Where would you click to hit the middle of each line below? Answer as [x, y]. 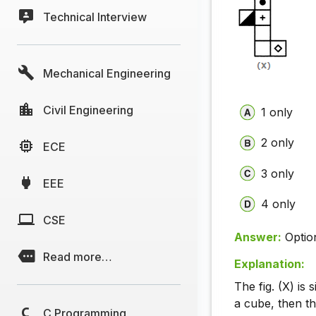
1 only [277, 112]
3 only [278, 173]
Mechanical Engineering [107, 73]
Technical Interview [95, 17]
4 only [279, 203]
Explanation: [269, 264]
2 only [278, 143]
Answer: [258, 237]
